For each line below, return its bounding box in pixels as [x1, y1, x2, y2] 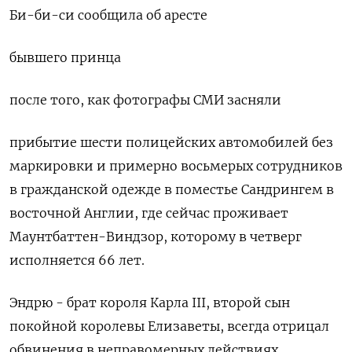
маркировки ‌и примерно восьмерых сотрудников [9, 158, 343, 174]
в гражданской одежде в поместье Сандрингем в [9, 181, 334, 197]
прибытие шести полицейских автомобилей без [9, 134, 333, 150]
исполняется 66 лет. [9, 252, 145, 268]
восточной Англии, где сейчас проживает [9, 205, 288, 221]
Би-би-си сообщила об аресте [9, 7, 207, 23]
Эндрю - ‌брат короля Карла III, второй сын [9, 295, 290, 310]
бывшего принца [9, 49, 121, 65]
